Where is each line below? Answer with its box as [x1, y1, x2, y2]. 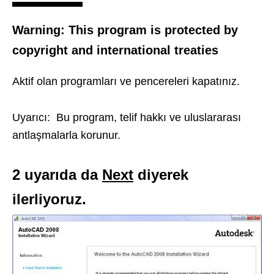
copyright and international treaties [12, 43, 218, 57]
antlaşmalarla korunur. [12, 129, 120, 141]
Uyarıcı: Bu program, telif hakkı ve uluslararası [12, 111, 241, 124]
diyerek [133, 166, 188, 183]
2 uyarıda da [12, 166, 98, 183]
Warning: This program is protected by [12, 23, 238, 37]
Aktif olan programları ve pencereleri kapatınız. [12, 75, 240, 87]
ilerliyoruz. [12, 191, 86, 207]
